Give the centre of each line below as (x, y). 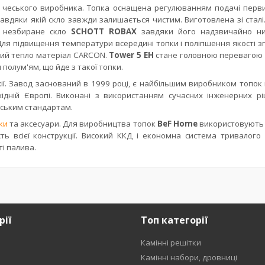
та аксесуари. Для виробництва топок (82, 124)
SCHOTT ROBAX (106, 31)
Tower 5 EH (132, 55)
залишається (126, 20)
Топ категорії (174, 220)
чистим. (169, 20)
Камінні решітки (171, 243)
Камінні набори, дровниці (189, 257)
